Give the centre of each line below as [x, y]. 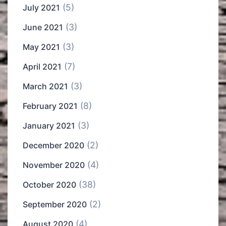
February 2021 [50, 106]
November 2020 [54, 165]
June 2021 [43, 27]
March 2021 [45, 87]
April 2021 [42, 67]
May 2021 [41, 47]
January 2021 [49, 126]
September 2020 [55, 205]
